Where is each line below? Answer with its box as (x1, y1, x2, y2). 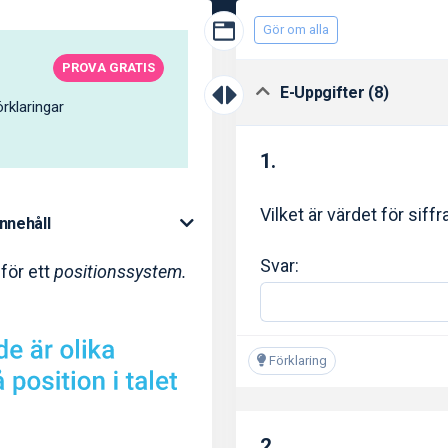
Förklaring (266, 352, 327, 368)
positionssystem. (54, 261, 187, 283)
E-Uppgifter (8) (280, 83, 389, 103)
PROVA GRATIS (62, 60, 155, 76)
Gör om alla (263, 21, 329, 37)
